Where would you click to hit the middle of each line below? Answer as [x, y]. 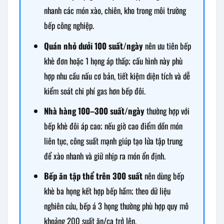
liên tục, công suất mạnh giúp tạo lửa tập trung [113, 140]
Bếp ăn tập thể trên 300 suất [93, 175]
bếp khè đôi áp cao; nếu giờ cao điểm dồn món [113, 125]
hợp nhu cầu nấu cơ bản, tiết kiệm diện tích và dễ [117, 75]
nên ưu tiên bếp [167, 45]
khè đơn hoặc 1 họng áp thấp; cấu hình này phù [113, 60]
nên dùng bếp [163, 175]
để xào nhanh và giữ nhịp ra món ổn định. [104, 155]
